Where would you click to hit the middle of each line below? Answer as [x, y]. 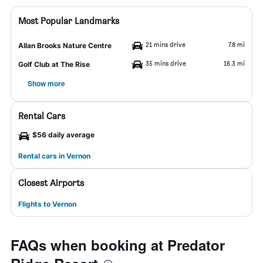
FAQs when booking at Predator [118, 245]
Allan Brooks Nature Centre [65, 45]
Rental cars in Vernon [54, 156]
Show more [46, 83]
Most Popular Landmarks [69, 21]
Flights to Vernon [47, 204]
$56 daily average [63, 135]
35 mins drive [166, 63]
